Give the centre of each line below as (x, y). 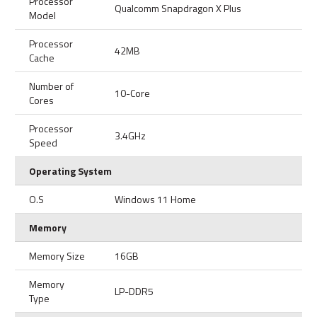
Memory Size (57, 255)
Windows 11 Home (155, 199)
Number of (51, 86)
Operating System (70, 171)
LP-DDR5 (134, 291)
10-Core (132, 93)
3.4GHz (130, 135)
